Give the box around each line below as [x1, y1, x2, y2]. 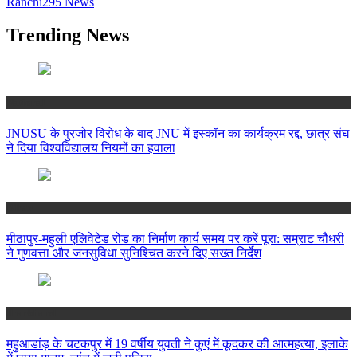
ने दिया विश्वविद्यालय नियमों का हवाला [6, 140, 175, 155]
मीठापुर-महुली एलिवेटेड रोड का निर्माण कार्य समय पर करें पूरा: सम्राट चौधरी [6, 232, 344, 246]
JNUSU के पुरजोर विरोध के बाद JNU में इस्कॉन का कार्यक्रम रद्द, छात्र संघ [6, 126, 349, 140]
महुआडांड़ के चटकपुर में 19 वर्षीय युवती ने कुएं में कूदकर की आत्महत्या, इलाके [6, 337, 348, 351]
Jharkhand [6, 307, 56, 320]
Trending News [6, 25, 129, 46]
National [6, 96, 45, 108]
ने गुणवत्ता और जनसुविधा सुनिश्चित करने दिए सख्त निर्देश [6, 246, 261, 261]
